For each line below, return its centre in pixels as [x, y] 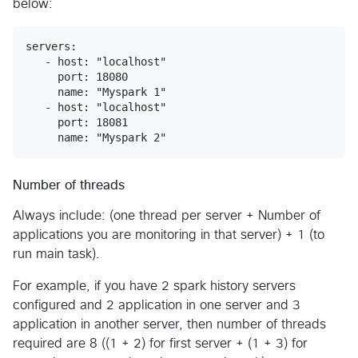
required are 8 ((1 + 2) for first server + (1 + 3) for [160, 343]
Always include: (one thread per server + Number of [167, 215]
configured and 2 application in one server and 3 [157, 305]
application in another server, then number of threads [169, 324]
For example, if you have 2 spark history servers [154, 286]
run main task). [56, 254]
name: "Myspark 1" [96, 91]
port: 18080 [77, 76]
